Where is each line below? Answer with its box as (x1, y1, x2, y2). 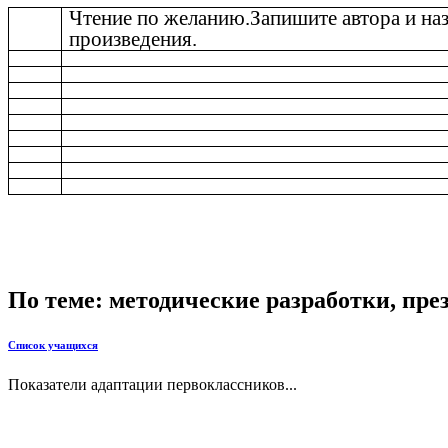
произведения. (69, 26, 198, 51)
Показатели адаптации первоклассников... (8, 375, 297, 393)
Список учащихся (8, 338, 98, 351)
